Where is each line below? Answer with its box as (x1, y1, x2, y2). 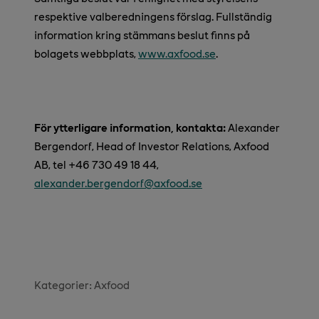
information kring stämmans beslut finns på (34, 28, 250, 42)
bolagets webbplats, (34, 46, 138, 61)
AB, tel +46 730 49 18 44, (34, 157, 159, 172)
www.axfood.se (138, 46, 216, 61)
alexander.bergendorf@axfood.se (34, 176, 202, 190)
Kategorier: (34, 278, 94, 292)
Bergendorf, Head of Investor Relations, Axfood (34, 139, 269, 153)
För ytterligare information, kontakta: (34, 120, 228, 135)
